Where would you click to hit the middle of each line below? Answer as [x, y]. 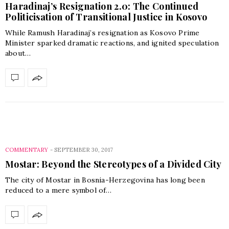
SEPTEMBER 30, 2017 [84, 150]
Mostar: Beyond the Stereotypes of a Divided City [113, 164]
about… [18, 53]
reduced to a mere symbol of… [59, 190]
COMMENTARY [27, 150]
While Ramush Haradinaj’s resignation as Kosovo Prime [102, 33]
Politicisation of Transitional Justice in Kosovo [106, 17]
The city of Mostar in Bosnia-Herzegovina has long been [105, 180]
